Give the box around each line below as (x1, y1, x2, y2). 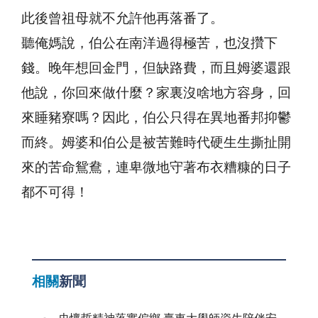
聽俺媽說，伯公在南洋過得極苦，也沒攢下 (21, 36, 278, 50)
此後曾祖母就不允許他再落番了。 (21, 11, 224, 26)
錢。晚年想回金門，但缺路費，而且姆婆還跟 (21, 61, 291, 75)
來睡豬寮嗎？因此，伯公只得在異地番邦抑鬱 (21, 111, 291, 125)
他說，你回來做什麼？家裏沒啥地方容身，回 (21, 86, 291, 100)
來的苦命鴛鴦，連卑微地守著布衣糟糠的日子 (21, 160, 291, 175)
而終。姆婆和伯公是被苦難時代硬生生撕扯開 (21, 136, 291, 150)
